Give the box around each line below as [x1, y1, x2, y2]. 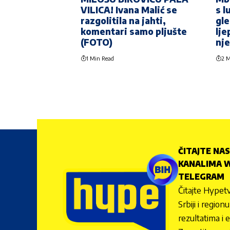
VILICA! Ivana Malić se [81, 4, 177, 15]
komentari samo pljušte [81, 25, 187, 37]
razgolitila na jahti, [81, 14, 166, 26]
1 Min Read [86, 54, 114, 62]
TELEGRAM [178, 171, 224, 181]
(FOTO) [81, 36, 112, 48]
